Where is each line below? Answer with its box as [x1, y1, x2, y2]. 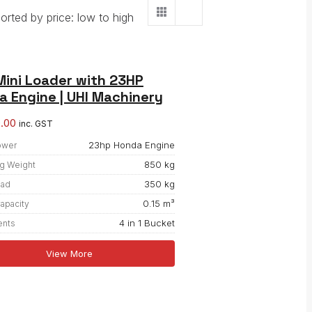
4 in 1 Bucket [118, 217, 175, 228]
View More [46, 247, 93, 259]
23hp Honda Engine [88, 139, 175, 150]
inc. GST [18, 118, 53, 129]
